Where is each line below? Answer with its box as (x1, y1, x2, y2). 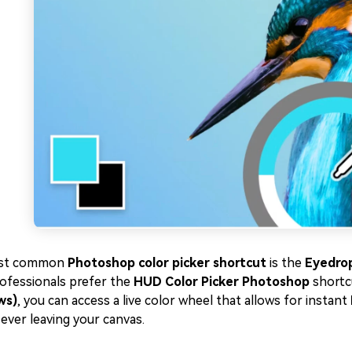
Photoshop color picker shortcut (68, 255, 266, 271)
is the (266, 255, 305, 271)
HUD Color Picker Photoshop (134, 274, 310, 290)
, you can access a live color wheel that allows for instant (17, 293, 350, 309)
